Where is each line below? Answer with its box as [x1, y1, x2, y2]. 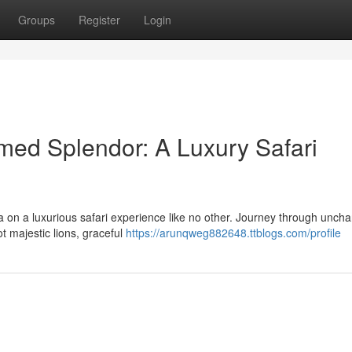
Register [79, 12, 120, 27]
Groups [18, 12, 55, 27]
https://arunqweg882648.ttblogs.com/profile [126, 225, 341, 240]
